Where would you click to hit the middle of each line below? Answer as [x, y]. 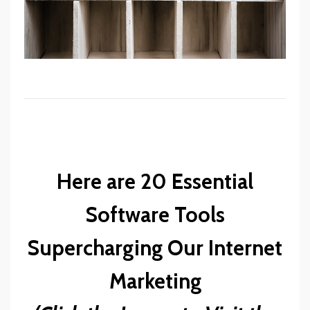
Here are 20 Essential [155, 181]
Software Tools [155, 215]
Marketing [155, 281]
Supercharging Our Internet [155, 248]
